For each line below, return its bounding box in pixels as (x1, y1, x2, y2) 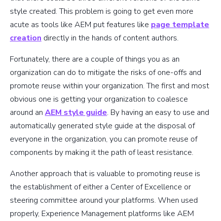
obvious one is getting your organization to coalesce (10, 94, 188, 105)
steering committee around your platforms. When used (10, 195, 198, 206)
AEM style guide (45, 107, 107, 118)
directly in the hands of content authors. (41, 33, 179, 44)
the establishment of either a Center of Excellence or (10, 182, 191, 193)
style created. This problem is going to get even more (10, 6, 193, 17)
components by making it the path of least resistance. (10, 147, 193, 158)
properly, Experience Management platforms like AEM (10, 208, 194, 220)
